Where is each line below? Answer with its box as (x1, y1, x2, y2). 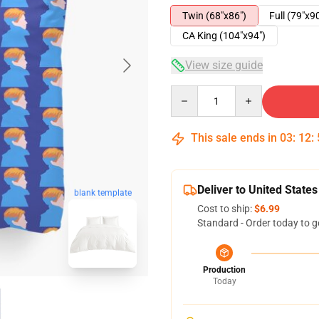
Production (203, 265, 246, 275)
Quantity (170, 86, 209, 98)
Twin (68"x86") (182, 10, 246, 21)
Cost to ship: (197, 203, 254, 214)
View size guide (185, 58, 263, 72)
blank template (73, 187, 132, 198)
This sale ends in (188, 131, 280, 145)
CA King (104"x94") (182, 30, 266, 41)
